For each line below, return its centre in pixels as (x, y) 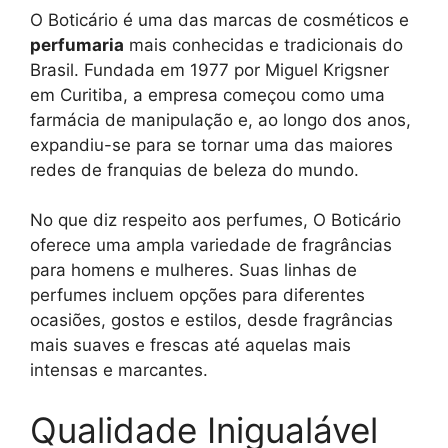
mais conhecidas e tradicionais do (263, 44)
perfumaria (77, 44)
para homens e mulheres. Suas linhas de (193, 270)
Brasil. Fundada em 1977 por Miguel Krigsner (209, 69)
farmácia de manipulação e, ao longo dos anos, (220, 119)
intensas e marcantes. (119, 370)
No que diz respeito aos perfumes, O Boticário (215, 220)
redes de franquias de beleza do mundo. (194, 169)
